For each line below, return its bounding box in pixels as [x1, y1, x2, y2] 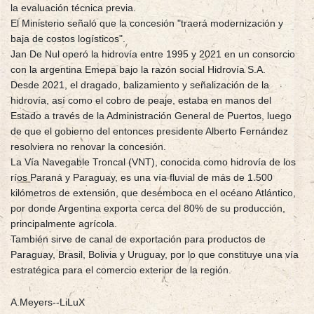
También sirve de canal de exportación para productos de [11, 233, 266, 245]
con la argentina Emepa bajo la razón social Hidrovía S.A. [11, 64, 266, 76]
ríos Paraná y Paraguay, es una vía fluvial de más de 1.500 [11, 172, 273, 184]
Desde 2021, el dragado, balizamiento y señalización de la [11, 79, 269, 91]
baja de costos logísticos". [11, 33, 125, 45]
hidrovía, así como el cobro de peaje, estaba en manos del [11, 95, 271, 107]
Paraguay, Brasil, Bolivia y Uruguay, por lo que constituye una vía [11, 249, 299, 261]
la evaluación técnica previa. [11, 2, 136, 14]
